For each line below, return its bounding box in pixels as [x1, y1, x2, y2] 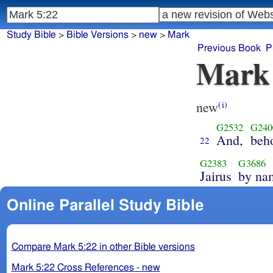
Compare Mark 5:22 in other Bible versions [11, 241, 195, 252]
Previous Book [197, 43, 261, 54]
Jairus [199, 166, 232, 185]
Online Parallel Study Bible [6, 197, 204, 213]
